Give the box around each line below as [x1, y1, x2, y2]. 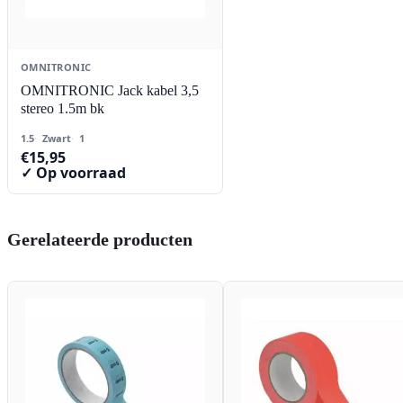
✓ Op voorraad [21, 163, 126, 184]
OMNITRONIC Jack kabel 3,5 [21, 83, 199, 99]
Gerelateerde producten [7, 229, 193, 250]
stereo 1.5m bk [21, 101, 104, 117]
